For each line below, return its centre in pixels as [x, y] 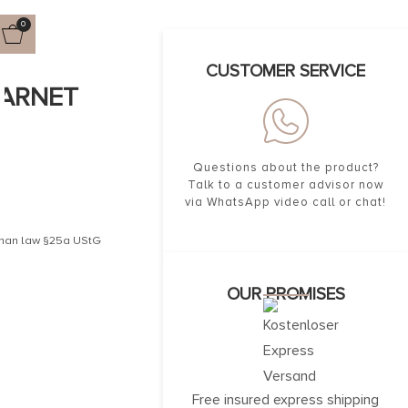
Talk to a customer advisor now [286, 185]
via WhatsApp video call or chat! [286, 202]
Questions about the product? [286, 168]
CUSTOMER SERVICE [286, 71]
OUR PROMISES [286, 294]
